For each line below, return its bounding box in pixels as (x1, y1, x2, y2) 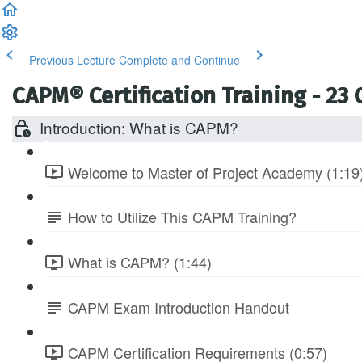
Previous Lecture (29, 52, 116, 68)
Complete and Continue (119, 52, 240, 68)
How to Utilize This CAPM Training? (68, 206, 297, 228)
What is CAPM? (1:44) (68, 251, 212, 273)
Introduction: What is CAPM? (40, 116, 238, 138)
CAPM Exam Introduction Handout (68, 296, 289, 318)
